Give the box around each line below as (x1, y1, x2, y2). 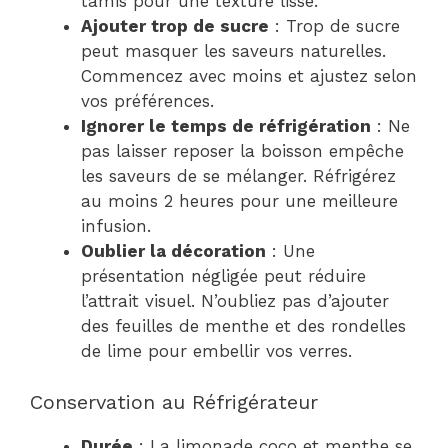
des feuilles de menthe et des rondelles (81, 316, 406, 337)
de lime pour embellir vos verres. (81, 341, 352, 362)
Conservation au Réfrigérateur (30, 389, 318, 414)
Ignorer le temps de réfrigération (81, 116, 371, 137)
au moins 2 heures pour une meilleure (81, 191, 398, 212)
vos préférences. (81, 91, 214, 112)
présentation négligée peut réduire (81, 266, 366, 287)
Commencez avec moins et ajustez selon (81, 66, 417, 87)
